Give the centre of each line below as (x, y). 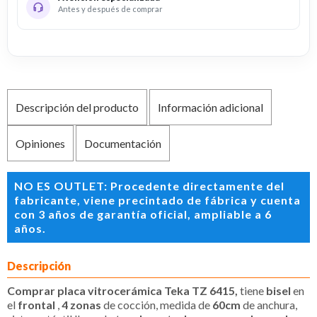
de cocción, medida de (158, 304)
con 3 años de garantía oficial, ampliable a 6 (143, 214)
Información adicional (211, 107)
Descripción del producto (77, 107)
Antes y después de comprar (110, 8)
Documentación (123, 143)
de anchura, (270, 304)
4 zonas (82, 304)
